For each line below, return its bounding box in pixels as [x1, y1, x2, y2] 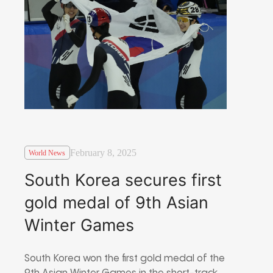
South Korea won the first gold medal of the [24, 253, 225, 264]
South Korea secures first [24, 169, 222, 190]
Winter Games [24, 214, 134, 235]
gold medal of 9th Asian [24, 192, 208, 213]
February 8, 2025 [69, 147, 136, 158]
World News [29, 148, 66, 157]
